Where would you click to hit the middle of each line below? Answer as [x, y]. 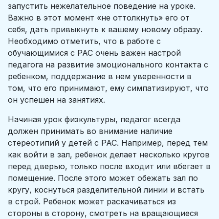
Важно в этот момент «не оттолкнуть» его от [99, 18]
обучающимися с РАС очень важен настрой [94, 53]
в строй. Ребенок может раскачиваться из [92, 201]
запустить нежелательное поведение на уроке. [102, 6]
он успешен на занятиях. [56, 100]
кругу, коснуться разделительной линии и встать [106, 190]
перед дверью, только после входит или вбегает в [109, 166]
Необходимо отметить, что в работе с [84, 41]
